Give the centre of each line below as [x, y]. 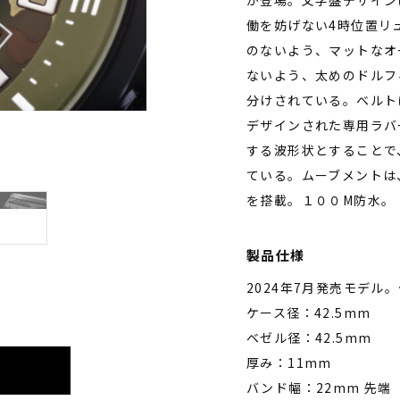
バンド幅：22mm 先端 [319, 387]
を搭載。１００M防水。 [321, 200]
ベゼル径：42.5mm [309, 337]
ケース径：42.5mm [309, 312]
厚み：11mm [289, 362]
